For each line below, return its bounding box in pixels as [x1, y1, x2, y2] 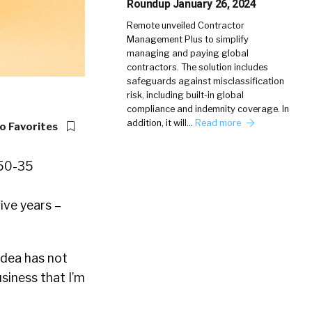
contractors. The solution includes [127, 62, 268, 72]
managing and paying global [127, 48, 249, 58]
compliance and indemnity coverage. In [127, 104, 289, 114]
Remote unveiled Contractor [127, 20, 244, 31]
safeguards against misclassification [127, 76, 284, 86]
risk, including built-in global [127, 90, 244, 100]
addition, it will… [127, 118, 195, 128]
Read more [195, 118, 243, 128]
